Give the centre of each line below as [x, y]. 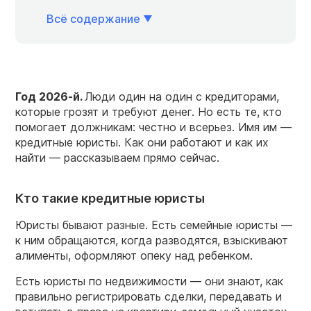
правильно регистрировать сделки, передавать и [149, 296]
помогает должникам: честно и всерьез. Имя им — [153, 127]
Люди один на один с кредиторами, [182, 96]
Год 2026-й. [50, 96]
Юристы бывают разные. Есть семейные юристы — [154, 225]
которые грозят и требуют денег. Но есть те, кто [149, 111]
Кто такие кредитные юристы [111, 198]
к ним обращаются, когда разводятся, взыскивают [152, 240]
